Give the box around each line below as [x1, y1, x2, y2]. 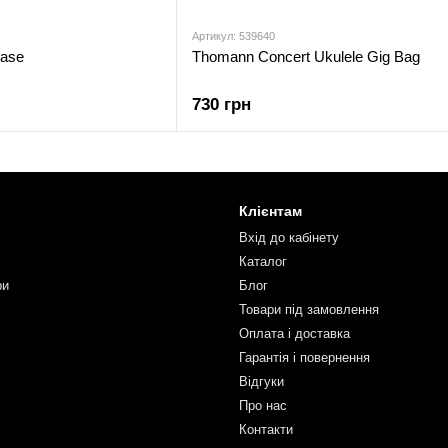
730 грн [192, 95, 251, 114]
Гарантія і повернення [239, 350, 370, 365]
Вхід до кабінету [239, 230, 339, 245]
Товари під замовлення [239, 302, 379, 317]
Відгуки [239, 374, 284, 389]
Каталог [239, 254, 287, 269]
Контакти [239, 422, 293, 437]
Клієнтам [239, 203, 302, 219]
